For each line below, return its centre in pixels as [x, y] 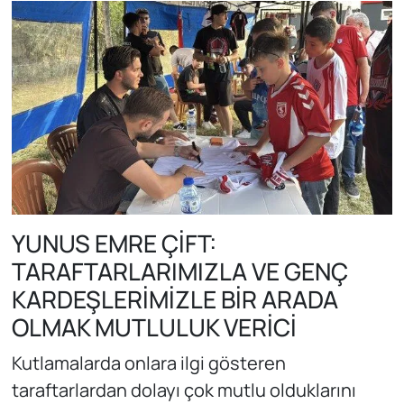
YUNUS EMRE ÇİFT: [114, 244]
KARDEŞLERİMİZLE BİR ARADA [174, 300]
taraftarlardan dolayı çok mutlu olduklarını [184, 390]
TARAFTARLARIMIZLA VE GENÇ [179, 272]
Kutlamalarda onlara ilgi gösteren [148, 363]
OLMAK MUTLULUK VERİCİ [154, 328]
